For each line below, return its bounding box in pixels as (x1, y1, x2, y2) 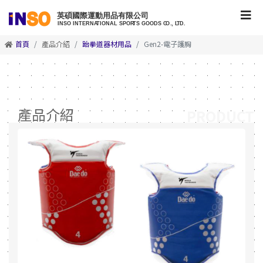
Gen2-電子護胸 (144, 39, 191, 49)
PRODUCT (187, 106, 254, 126)
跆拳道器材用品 (82, 39, 131, 49)
